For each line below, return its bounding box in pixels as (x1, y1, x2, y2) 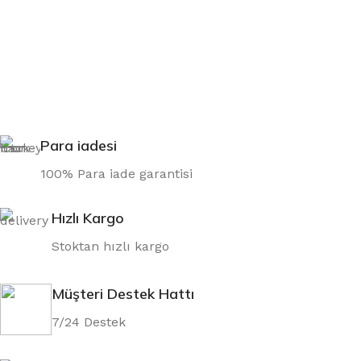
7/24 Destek (52, 314, 126, 330)
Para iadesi (40, 136, 117, 155)
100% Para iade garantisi (40, 166, 193, 181)
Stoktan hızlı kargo (52, 239, 169, 254)
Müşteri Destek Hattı (52, 284, 194, 303)
